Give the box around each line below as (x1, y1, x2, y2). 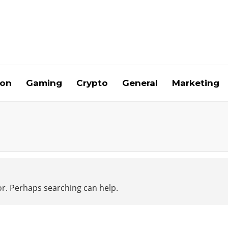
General (122, 78, 158, 88)
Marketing (172, 78, 219, 88)
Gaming (26, 78, 62, 88)
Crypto (76, 78, 108, 88)
